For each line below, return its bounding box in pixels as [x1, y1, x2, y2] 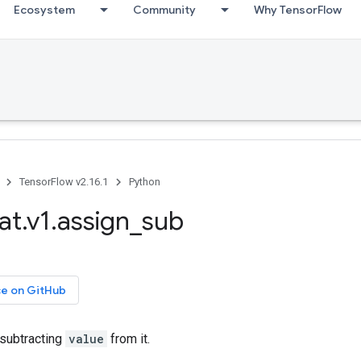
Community [133, 2, 196, 17]
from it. [107, 331, 150, 346]
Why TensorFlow [254, 2, 342, 17]
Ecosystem [14, 2, 75, 17]
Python [129, 176, 160, 188]
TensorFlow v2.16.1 [19, 176, 108, 188]
